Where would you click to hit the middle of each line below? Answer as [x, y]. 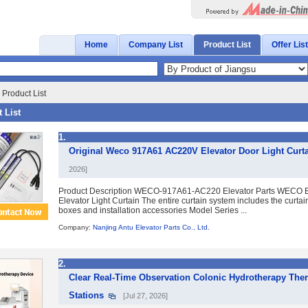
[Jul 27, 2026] [145, 296]
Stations [86, 295]
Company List [156, 45]
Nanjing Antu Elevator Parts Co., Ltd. [151, 227]
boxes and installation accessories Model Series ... [153, 210]
